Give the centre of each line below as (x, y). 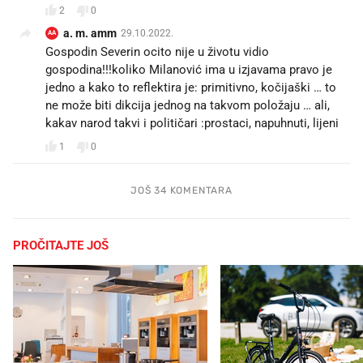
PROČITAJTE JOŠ (61, 245)
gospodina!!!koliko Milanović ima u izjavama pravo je (189, 69)
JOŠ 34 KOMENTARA (181, 190)
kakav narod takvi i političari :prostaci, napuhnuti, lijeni (192, 123)
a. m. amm (90, 33)
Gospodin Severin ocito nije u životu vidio (157, 51)
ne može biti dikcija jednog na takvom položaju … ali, (188, 105)
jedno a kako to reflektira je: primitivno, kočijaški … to (191, 87)
